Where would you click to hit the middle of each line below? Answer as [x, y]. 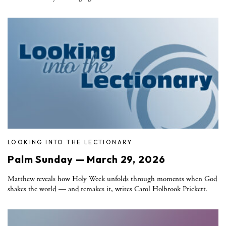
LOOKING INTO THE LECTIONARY [70, 142]
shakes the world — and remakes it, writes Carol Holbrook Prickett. [108, 189]
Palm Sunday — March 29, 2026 [87, 159]
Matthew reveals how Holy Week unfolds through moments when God [112, 179]
